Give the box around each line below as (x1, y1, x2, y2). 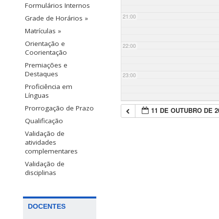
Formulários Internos (25, 1, 90, 10)
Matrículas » (25, 26, 61, 36)
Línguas (25, 91, 49, 100)
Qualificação (25, 116, 63, 126)
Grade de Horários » (25, 14, 88, 23)
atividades (25, 138, 56, 147)
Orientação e (25, 39, 65, 48)
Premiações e (25, 61, 67, 70)
